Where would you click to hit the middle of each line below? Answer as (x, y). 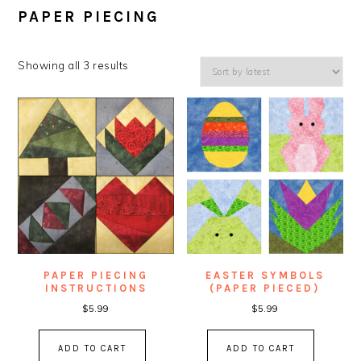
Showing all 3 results (73, 65)
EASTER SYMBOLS (265, 276)
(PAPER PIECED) (265, 288)
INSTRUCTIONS (96, 288)
